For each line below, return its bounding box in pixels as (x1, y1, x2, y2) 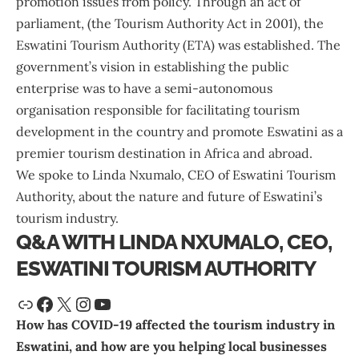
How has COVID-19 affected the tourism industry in (16, 317, 335, 333)
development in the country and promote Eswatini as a (16, 123, 343, 140)
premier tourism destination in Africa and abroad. (16, 145, 316, 162)
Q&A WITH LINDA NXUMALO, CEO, (16, 230, 333, 255)
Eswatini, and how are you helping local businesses (16, 338, 327, 355)
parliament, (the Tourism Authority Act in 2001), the (16, 15, 324, 32)
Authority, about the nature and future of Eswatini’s (16, 188, 322, 205)
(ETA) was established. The (179, 37, 341, 54)
